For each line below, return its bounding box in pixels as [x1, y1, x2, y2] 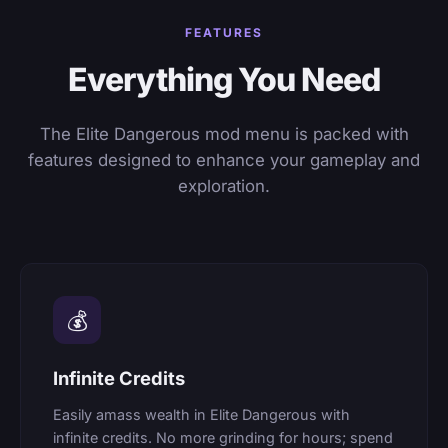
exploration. [178, 176, 270, 197]
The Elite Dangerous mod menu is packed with [39, 124, 409, 145]
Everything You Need [68, 60, 380, 100]
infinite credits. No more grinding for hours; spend [53, 428, 393, 446]
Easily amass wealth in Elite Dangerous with [53, 405, 350, 423]
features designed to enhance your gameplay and [28, 150, 420, 171]
